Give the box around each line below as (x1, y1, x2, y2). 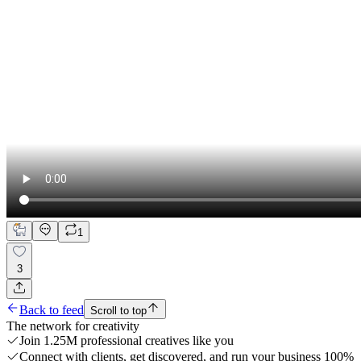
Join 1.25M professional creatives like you (19, 333, 234, 347)
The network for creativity (6, 318, 139, 333)
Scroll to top (90, 304, 147, 317)
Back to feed (19, 302, 84, 317)
